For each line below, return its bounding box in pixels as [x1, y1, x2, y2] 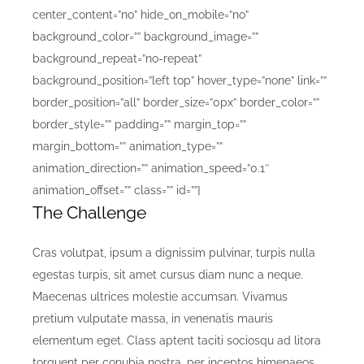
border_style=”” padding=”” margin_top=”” [32, 118, 246, 132]
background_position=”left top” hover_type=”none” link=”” [32, 74, 327, 88]
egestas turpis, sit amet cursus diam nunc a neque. [32, 268, 303, 282]
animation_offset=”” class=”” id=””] [32, 184, 201, 197]
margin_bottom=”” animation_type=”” [32, 140, 223, 154]
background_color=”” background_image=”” [32, 30, 258, 44]
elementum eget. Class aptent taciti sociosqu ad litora [32, 334, 321, 348]
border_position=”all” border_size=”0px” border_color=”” [32, 96, 319, 110]
